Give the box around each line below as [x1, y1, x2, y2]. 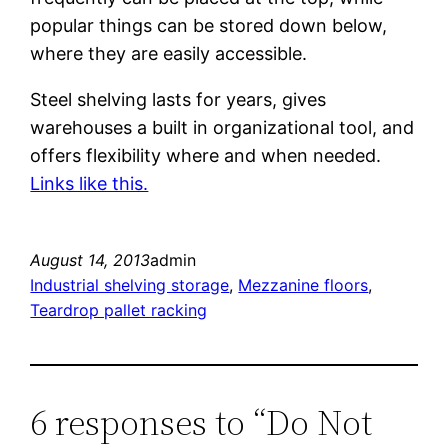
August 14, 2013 [30, 250, 151, 271]
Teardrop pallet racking [30, 300, 208, 321]
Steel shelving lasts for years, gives [30, 89, 327, 111]
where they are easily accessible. [30, 43, 308, 65]
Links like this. [30, 173, 149, 195]
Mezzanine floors [238, 275, 369, 296]
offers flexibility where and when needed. [30, 145, 382, 167]
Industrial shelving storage [30, 275, 230, 296]
